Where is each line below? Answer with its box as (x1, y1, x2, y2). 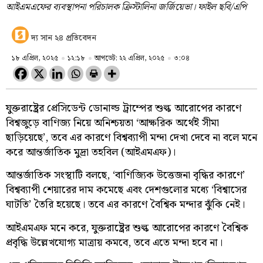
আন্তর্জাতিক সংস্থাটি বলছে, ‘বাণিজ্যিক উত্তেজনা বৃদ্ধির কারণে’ (6, 167, 245, 184)
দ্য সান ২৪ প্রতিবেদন (31, 31, 96, 45)
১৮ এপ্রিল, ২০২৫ (12, 52, 58, 64)
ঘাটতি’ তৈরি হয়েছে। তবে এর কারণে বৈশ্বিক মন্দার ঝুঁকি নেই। (6, 196, 245, 214)
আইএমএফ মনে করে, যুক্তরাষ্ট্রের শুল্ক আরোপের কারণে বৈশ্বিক (6, 219, 248, 237)
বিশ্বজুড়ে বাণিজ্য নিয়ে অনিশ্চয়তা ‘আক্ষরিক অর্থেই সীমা (6, 114, 219, 131)
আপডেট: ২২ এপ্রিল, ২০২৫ (95, 52, 164, 64)
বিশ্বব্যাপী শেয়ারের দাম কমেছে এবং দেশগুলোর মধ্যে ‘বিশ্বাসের (6, 181, 247, 199)
